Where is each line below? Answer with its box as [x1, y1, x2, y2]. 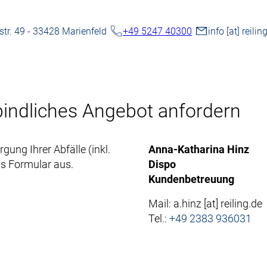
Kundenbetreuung [148, 173, 234, 185]
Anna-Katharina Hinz [148, 143, 249, 156]
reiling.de [220, 197, 262, 210]
